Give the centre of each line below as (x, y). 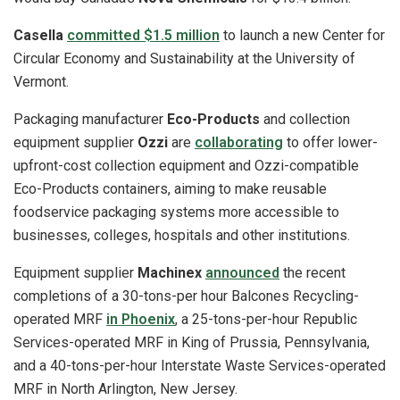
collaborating (239, 142)
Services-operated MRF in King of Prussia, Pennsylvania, (192, 342)
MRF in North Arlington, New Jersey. (125, 388)
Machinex (170, 272)
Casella (38, 35)
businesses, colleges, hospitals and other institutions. (183, 235)
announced (242, 272)
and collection (305, 119)
